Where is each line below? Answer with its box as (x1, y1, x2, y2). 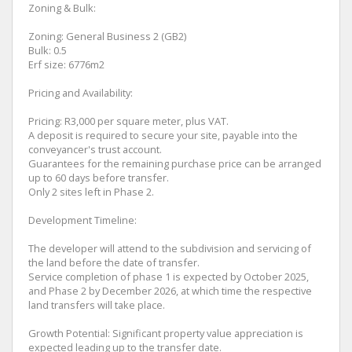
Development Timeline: (28, 213, 137, 228)
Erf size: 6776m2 (28, 57, 104, 72)
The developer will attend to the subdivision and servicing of (28, 241, 311, 256)
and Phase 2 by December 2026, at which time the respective (28, 284, 312, 299)
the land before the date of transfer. (28, 255, 200, 270)
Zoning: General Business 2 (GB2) (28, 29, 186, 44)
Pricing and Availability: (28, 86, 133, 101)
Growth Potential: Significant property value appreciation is (28, 326, 303, 341)
